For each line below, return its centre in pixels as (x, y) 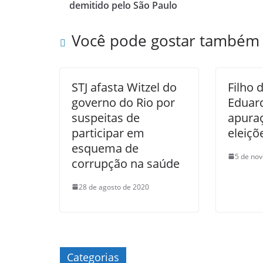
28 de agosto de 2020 (114, 187)
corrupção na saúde (126, 163)
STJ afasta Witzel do (124, 87)
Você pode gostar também (166, 40)
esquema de (105, 148)
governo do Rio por (123, 102)
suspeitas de (106, 117)
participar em (108, 133)
